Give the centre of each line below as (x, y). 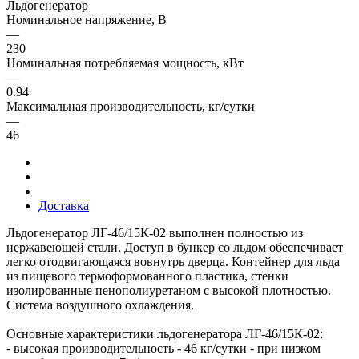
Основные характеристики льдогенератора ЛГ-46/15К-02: (165, 333)
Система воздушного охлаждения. (102, 305)
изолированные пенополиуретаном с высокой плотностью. (169, 290)
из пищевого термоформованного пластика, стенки (147, 276)
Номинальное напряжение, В (87, 19)
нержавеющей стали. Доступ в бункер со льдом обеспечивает (175, 247)
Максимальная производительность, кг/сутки (131, 106)
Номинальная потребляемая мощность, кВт (125, 63)
